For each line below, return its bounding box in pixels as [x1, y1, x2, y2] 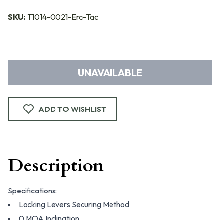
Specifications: [8, 186, 57, 195]
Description [8, 154, 104, 178]
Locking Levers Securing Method [19, 199, 129, 209]
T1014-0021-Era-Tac [27, 12, 98, 22]
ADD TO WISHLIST [38, 104, 107, 114]
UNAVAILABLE [78, 66, 142, 79]
